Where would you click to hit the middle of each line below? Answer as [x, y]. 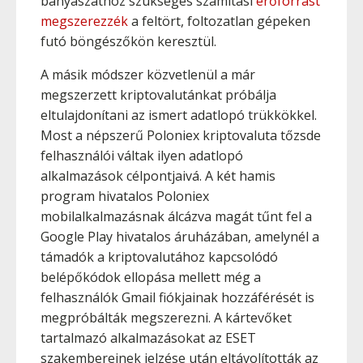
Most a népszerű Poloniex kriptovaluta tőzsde [181, 135]
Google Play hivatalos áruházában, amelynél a [180, 237]
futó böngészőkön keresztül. [130, 41]
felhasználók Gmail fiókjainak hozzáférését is [177, 297]
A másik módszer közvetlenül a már [148, 75]
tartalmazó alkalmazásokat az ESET [148, 338]
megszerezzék [84, 21]
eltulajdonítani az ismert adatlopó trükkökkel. [179, 115]
